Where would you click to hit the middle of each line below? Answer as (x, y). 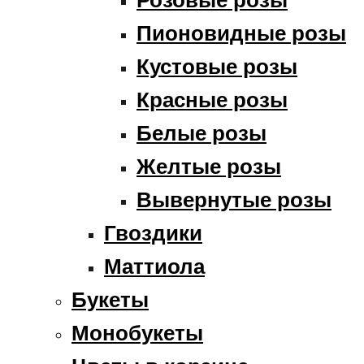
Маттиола (154, 266)
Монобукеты (137, 333)
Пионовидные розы (241, 33)
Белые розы (201, 133)
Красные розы (212, 100)
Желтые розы (209, 166)
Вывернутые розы (234, 199)
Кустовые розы (217, 66)
